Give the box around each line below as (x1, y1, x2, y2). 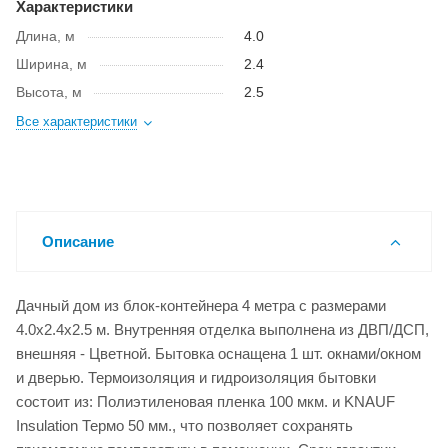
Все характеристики (16, 114, 137, 130)
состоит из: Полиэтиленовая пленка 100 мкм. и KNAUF (16, 393, 395, 411)
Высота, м (16, 84, 82, 101)
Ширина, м (16, 56, 87, 73)
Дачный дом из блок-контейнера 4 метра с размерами (16, 297, 386, 315)
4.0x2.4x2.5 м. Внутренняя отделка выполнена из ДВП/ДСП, (16, 321, 429, 339)
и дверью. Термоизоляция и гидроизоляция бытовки (16, 369, 376, 387)
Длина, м (16, 28, 75, 45)
